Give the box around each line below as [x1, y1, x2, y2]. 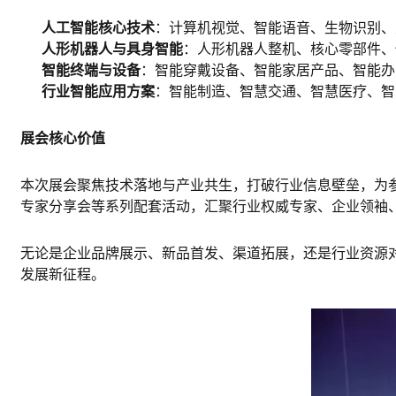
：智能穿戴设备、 [141, 63, 254, 79]
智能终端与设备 [42, 63, 141, 79]
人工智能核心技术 [42, 20, 155, 36]
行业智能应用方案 [42, 84, 155, 100]
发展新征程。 [20, 266, 105, 282]
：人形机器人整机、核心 [183, 42, 339, 57]
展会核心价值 [20, 130, 105, 146]
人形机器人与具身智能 [42, 42, 183, 57]
